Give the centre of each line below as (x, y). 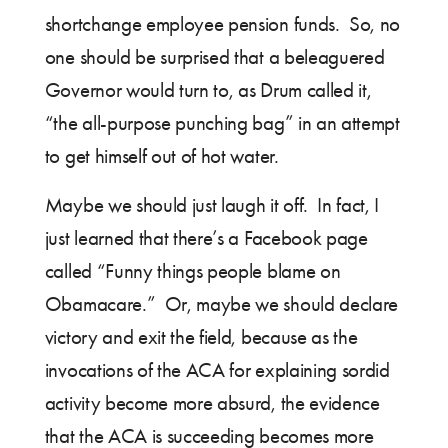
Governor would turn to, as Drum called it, (208, 90)
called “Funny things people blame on (192, 271)
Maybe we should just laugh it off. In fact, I (212, 205)
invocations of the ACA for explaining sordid (217, 370)
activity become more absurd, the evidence (212, 403)
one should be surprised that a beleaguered (214, 57)
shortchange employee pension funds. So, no (222, 24)
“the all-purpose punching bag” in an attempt (222, 123)
